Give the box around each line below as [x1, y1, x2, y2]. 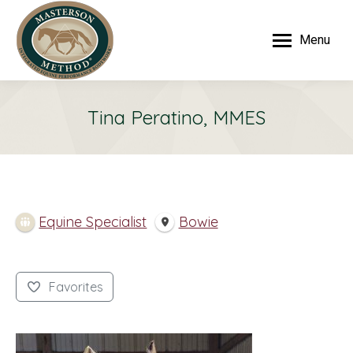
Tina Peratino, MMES [87, 106, 266, 129]
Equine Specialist [39, 213, 147, 232]
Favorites [48, 279, 103, 295]
